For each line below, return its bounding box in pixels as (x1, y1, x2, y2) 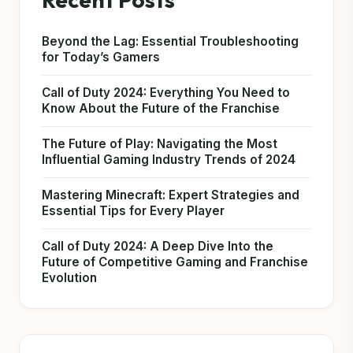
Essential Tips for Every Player (42, 203, 225, 219)
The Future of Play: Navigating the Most (42, 136, 277, 152)
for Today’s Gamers (42, 50, 160, 65)
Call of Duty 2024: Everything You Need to (42, 85, 290, 101)
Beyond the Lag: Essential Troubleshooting (42, 34, 299, 50)
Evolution (42, 270, 97, 286)
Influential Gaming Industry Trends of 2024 (42, 152, 295, 168)
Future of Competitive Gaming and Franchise (42, 255, 308, 270)
